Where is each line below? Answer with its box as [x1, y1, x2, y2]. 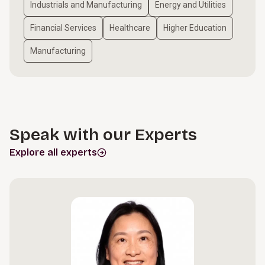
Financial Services [30, 23, 96, 33]
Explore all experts [9, 147, 97, 158]
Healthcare [109, 23, 150, 33]
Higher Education [163, 23, 227, 33]
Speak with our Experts [9, 125, 197, 145]
